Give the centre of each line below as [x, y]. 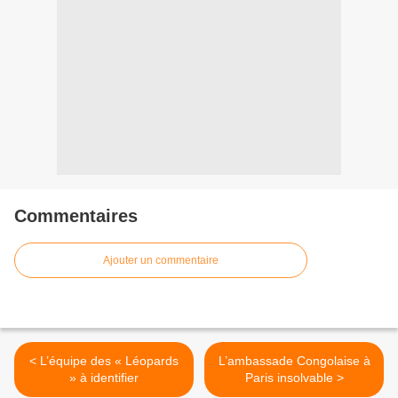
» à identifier [104, 378]
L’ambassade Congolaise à [294, 361]
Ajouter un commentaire [161, 261]
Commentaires [76, 216]
